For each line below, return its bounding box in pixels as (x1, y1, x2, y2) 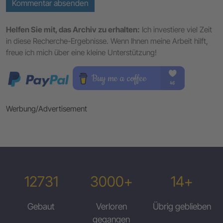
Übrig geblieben (152, 201, 211, 212)
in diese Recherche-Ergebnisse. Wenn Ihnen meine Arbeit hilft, (6, 36, 208, 46)
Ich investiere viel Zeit (140, 25, 212, 35)
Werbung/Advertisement (6, 104, 87, 114)
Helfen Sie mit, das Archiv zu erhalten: (6, 25, 140, 35)
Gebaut (27, 201, 55, 212)
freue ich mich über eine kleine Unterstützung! (6, 48, 157, 58)
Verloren (96, 201, 127, 212)
